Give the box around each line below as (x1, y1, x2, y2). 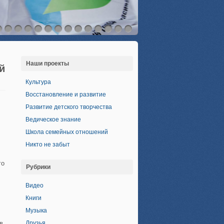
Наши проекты (26, 60, 69, 67)
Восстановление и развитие (25, 91, 106, 98)
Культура (25, 78, 51, 85)
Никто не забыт (25, 141, 70, 148)
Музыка (25, 207, 47, 214)
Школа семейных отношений (25, 128, 108, 135)
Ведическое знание (25, 116, 81, 123)
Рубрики (26, 163, 50, 170)
